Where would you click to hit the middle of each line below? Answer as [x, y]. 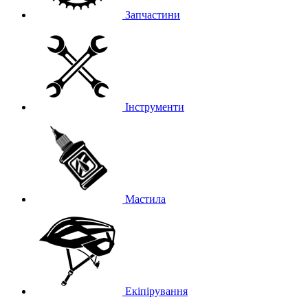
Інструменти [155, 107]
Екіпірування [156, 291]
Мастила [145, 199]
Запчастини [153, 15]
